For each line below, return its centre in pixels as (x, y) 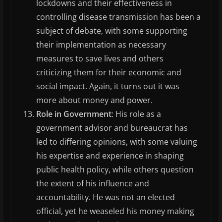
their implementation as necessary (101, 45)
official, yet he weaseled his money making (115, 211)
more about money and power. (94, 100)
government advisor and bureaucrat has (112, 128)
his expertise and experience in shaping (110, 156)
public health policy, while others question (115, 170)
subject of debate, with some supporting (111, 31)
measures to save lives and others (100, 59)
